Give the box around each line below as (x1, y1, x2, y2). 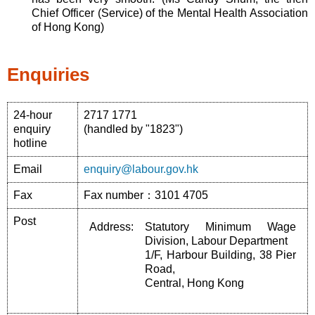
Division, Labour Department (145, 234, 288, 247)
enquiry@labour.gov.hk (84, 162, 198, 175)
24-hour (13, 108, 52, 121)
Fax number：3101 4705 (84, 188, 208, 201)
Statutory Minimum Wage (145, 220, 296, 233)
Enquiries (7, 64, 89, 84)
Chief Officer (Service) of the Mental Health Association (32, 7, 308, 20)
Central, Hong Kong (145, 276, 244, 289)
